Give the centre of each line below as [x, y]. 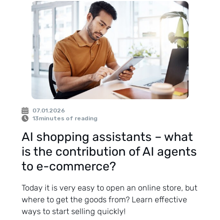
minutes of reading [68, 119]
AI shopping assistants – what [107, 137]
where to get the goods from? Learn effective [104, 199]
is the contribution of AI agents [109, 152]
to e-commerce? [69, 167]
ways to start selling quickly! [74, 211]
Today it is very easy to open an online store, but [110, 188]
